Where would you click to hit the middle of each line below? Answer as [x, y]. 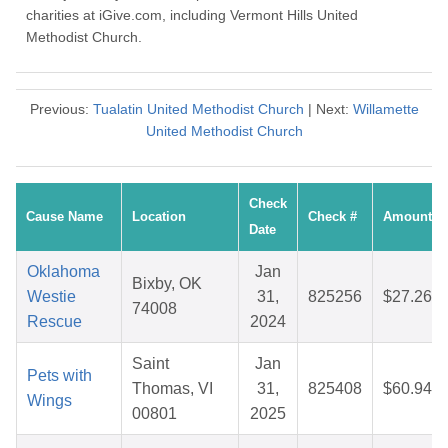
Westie [51, 297]
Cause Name [64, 217]
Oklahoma [63, 272]
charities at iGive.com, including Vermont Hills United [192, 15]
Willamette [385, 109]
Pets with [59, 376]
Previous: [61, 109]
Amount [407, 217]
